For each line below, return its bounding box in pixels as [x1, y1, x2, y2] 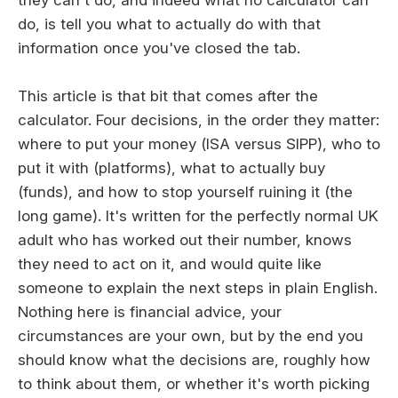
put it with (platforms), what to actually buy [18, 159, 325, 178]
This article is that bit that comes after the [18, 87, 318, 106]
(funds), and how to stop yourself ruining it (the [18, 183, 353, 202]
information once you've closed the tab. [18, 38, 300, 57]
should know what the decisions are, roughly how [18, 351, 370, 370]
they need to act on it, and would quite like [18, 255, 322, 274]
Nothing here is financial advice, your [18, 303, 282, 322]
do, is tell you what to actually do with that [18, 14, 321, 33]
